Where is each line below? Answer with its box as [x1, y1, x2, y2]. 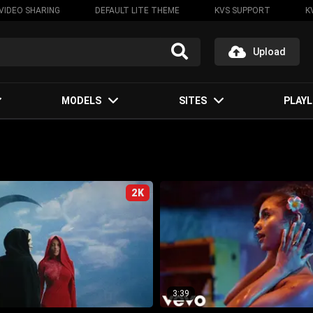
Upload [253, 46, 286, 57]
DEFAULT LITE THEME [94, 6, 180, 15]
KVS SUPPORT [214, 6, 270, 15]
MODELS [61, 95, 102, 106]
